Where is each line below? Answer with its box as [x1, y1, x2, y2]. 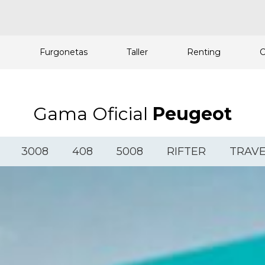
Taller [127, 47, 148, 57]
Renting [187, 47, 221, 57]
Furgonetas [40, 47, 88, 57]
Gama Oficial [33, 103, 153, 125]
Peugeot [153, 103, 232, 125]
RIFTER [167, 145, 206, 158]
